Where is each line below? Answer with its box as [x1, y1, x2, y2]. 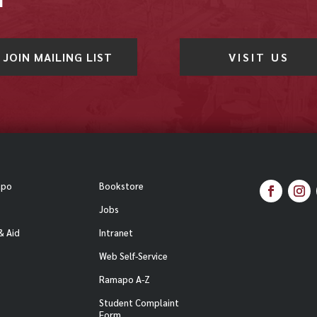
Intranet [98, 226, 133, 239]
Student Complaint [98, 296, 179, 309]
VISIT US [228, 50, 289, 65]
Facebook [260, 202, 313, 217]
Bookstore [98, 180, 144, 192]
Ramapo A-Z [98, 273, 150, 286]
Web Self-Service [98, 250, 168, 263]
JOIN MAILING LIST [4, 50, 113, 65]
